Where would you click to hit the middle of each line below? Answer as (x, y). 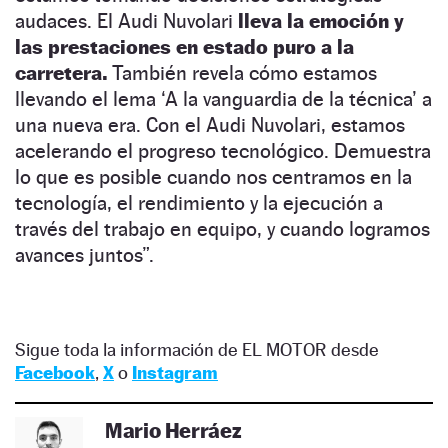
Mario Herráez (173, 431)
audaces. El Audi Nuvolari (126, 21)
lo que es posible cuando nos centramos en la (213, 177)
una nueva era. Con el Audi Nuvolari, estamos (210, 125)
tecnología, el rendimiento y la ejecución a (199, 203)
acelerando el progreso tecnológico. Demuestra (223, 151)
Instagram (175, 373)
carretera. (61, 73)
